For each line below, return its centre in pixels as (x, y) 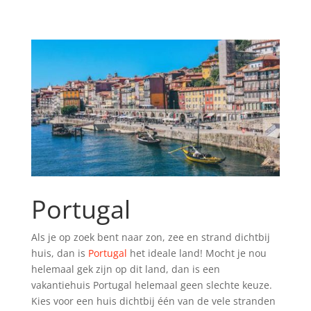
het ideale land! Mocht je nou (196, 253)
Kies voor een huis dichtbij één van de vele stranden (153, 301)
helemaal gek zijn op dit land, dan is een (125, 269)
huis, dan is (59, 253)
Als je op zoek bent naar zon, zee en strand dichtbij (150, 237)
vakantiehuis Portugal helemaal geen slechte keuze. (151, 285)
